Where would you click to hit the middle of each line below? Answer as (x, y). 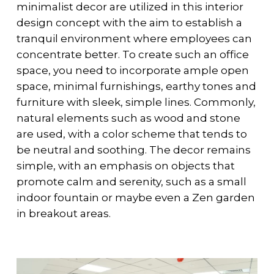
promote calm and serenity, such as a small (131, 181)
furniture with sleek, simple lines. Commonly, (136, 102)
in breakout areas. (63, 213)
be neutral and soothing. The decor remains (133, 150)
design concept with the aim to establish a (129, 22)
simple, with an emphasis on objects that (125, 165)
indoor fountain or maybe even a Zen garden (135, 197)
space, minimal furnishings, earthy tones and (136, 86)
